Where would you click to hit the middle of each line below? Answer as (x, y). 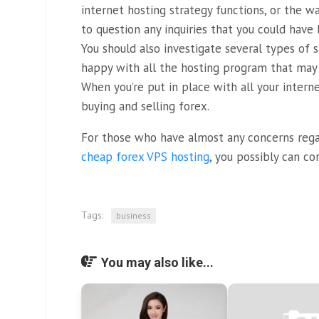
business (134, 215)
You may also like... (157, 262)
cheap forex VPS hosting (145, 157)
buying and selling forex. (145, 106)
